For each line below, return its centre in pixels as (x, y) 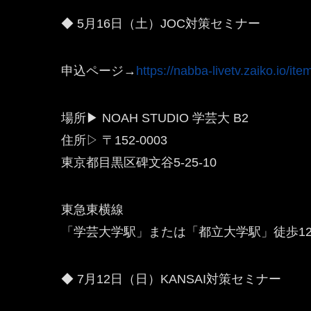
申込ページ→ (99, 71)
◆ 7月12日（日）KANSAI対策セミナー (171, 279)
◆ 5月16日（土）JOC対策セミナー (161, 24)
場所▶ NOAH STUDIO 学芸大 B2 (155, 118)
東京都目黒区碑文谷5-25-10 (139, 162)
